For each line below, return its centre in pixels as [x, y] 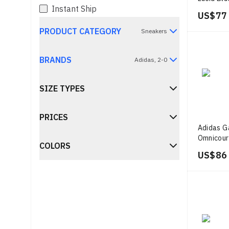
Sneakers [154, 31]
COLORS [55, 146]
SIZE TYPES [62, 88]
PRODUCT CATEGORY [81, 31]
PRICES [54, 117]
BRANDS [56, 60]
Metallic [211, 9]
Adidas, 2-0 [151, 60]
